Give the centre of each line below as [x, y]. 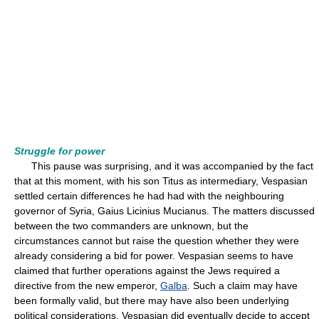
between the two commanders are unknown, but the [131, 226]
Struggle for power [59, 151]
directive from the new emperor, [87, 286]
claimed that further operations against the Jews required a [147, 271]
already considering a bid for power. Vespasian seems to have [154, 256]
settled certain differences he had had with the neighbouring [149, 196]
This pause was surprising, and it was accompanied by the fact [164, 166]
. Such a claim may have [242, 286]
